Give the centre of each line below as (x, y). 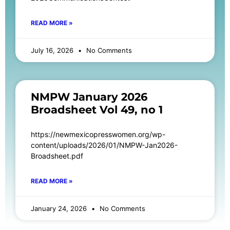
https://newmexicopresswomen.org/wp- (98, 135)
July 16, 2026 (53, 51)
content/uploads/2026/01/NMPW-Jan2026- (104, 145)
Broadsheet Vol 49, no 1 (97, 110)
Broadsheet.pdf (60, 156)
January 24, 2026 (60, 209)
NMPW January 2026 (89, 97)
